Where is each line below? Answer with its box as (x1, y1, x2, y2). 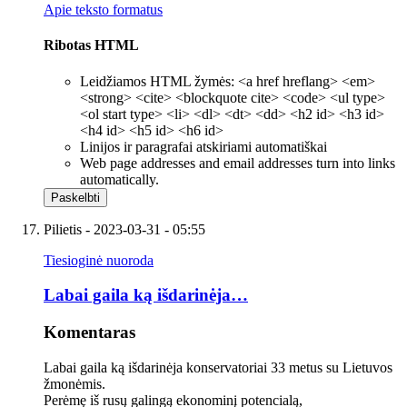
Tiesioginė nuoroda (44, 252, 154, 268)
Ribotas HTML (44, 37, 139, 54)
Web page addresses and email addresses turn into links (80, 154, 395, 171)
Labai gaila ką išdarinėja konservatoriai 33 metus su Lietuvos (44, 359, 392, 375)
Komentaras (44, 322, 135, 342)
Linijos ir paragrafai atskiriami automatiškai (80, 138, 327, 154)
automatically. (80, 171, 159, 187)
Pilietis (44, 221, 82, 237)
